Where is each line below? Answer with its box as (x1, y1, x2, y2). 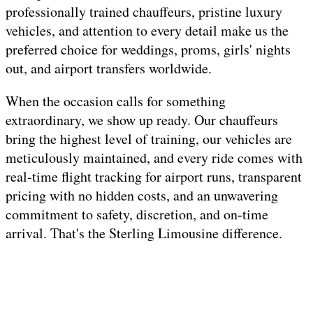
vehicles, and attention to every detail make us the (6, 21, 289, 41)
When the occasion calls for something (6, 92, 226, 111)
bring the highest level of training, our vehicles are (6, 129, 292, 149)
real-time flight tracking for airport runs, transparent (6, 167, 302, 187)
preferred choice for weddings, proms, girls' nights (6, 40, 291, 59)
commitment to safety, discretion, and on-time (6, 205, 268, 224)
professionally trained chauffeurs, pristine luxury (6, 2, 282, 22)
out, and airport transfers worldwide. (6, 59, 212, 78)
